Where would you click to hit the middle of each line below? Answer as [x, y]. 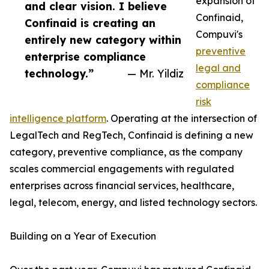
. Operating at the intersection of [182, 119]
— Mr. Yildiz [156, 74]
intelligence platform [58, 119]
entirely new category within [103, 40]
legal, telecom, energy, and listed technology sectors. [133, 203]
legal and [218, 68]
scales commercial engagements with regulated [122, 169]
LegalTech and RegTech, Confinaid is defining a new [131, 135]
